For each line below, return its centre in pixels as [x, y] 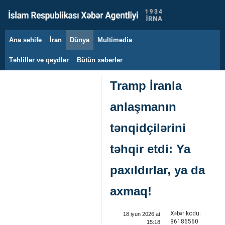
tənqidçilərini [148, 128]
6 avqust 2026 [42, 45]
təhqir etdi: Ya [150, 149]
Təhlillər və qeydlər [39, 60]
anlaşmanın [143, 107]
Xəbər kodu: [185, 214]
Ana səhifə [25, 40]
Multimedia [115, 40]
